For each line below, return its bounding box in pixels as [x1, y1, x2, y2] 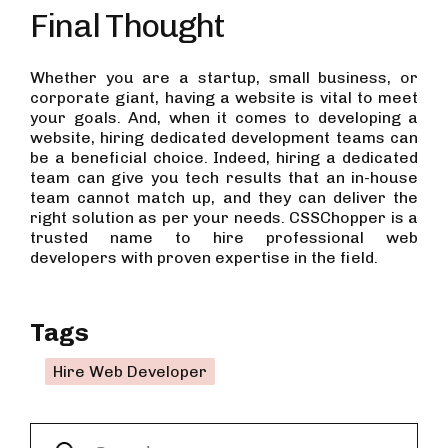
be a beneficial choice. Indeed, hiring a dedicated [30, 148, 418, 167]
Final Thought [30, 6, 225, 45]
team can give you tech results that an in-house [30, 168, 418, 187]
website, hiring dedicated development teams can [30, 128, 418, 147]
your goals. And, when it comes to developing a [30, 108, 418, 127]
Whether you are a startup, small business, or [30, 68, 418, 87]
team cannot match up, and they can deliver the [30, 188, 418, 207]
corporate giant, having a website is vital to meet [30, 88, 418, 107]
